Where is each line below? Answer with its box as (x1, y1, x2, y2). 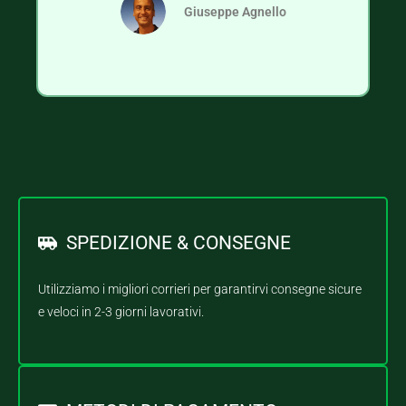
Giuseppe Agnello (183, 4, 286, 19)
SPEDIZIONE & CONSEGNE (66, 232, 292, 255)
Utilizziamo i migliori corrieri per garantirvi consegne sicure (38, 282, 362, 297)
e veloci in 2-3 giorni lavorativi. (38, 304, 204, 320)
